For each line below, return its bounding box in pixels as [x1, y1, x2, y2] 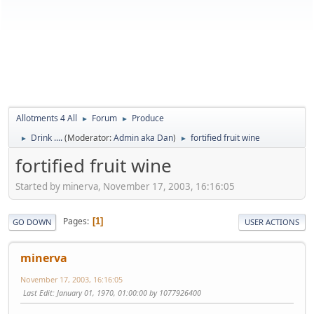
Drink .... [31, 132, 62, 144]
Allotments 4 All [16, 112, 77, 124]
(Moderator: [64, 132, 114, 144]
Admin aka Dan [114, 132, 173, 144]
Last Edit [23, 287, 53, 298]
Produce [132, 112, 164, 124]
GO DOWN [13, 216, 52, 227]
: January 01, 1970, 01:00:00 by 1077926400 [53, 287, 201, 298]
